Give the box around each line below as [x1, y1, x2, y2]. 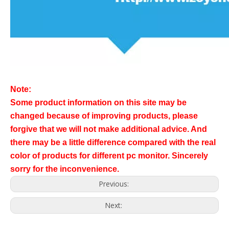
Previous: [98, 179, 131, 189]
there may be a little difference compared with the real [10, 138, 216, 147]
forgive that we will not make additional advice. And [10, 125, 207, 133]
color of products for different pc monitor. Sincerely [10, 151, 208, 160]
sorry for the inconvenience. [10, 165, 119, 173]
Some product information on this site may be [10, 98, 187, 107]
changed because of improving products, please [10, 111, 198, 120]
